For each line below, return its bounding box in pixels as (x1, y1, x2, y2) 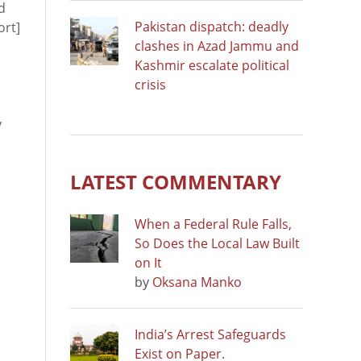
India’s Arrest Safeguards (135, 325, 286, 343)
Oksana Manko (152, 272, 242, 291)
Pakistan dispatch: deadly (135, 17, 288, 35)
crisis (135, 75, 166, 93)
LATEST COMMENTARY (70, 168, 281, 195)
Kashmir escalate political (135, 56, 289, 74)
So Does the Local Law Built (135, 234, 300, 252)
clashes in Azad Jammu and (135, 36, 299, 55)
